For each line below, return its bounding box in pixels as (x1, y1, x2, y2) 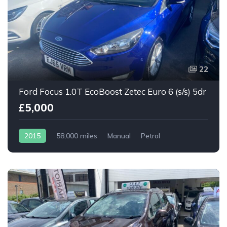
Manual (107, 131, 131, 140)
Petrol (141, 131, 160, 140)
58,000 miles (56, 131, 97, 140)
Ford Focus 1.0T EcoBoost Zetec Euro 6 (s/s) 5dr (19, 86, 206, 97)
